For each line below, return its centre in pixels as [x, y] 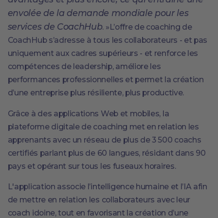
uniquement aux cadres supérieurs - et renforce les [103, 53]
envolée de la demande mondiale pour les [98, 13]
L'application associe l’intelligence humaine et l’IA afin [107, 187]
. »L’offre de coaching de [147, 27]
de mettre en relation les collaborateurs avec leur [99, 200]
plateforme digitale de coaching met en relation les [103, 127]
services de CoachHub [55, 26]
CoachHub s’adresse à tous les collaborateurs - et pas [108, 40]
